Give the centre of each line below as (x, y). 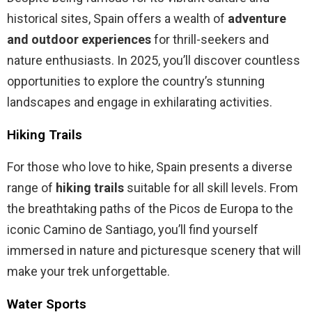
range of (31, 188)
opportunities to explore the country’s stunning (136, 81)
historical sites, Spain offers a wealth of (117, 19)
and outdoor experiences (79, 40)
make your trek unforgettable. (88, 272)
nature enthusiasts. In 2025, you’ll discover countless (154, 61)
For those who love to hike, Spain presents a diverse (150, 167)
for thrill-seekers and (210, 40)
